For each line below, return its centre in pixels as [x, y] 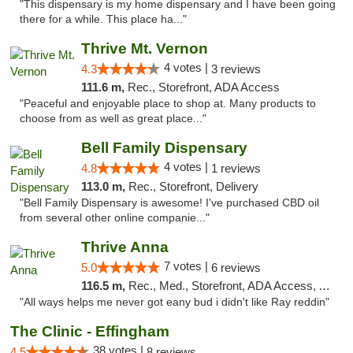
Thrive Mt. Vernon [144, 48]
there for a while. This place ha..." [103, 19]
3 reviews [236, 69]
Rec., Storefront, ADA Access [203, 87]
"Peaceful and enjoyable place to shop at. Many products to [168, 104]
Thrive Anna [124, 247]
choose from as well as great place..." [113, 119]
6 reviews [236, 268]
